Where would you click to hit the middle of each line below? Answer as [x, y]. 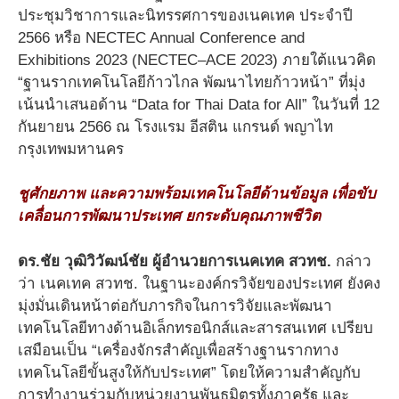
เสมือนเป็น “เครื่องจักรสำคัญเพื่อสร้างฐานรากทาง [178, 350]
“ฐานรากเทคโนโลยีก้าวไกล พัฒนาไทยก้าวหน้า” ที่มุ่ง [191, 82]
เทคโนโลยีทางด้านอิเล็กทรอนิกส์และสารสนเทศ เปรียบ [195, 328]
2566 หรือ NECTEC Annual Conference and [161, 37]
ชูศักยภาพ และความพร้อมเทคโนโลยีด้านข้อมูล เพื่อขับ [197, 194]
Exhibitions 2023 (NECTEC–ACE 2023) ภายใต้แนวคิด [197, 60]
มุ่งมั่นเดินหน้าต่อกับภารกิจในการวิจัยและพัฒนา [175, 305]
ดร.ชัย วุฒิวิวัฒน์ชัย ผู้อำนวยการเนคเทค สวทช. [175, 261]
